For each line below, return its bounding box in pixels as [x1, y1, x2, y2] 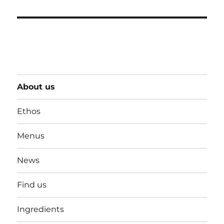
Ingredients [17, 204, 64, 214]
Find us [17, 180, 47, 190]
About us [17, 82, 55, 92]
